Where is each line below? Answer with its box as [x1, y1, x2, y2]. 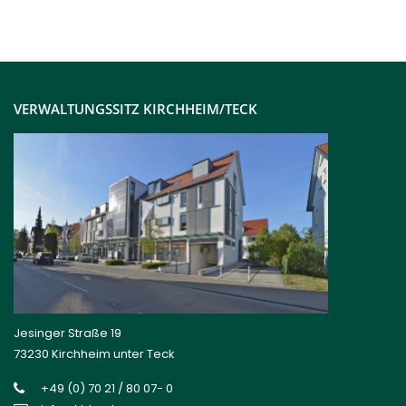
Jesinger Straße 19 [14, 324, 121, 342]
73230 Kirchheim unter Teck [14, 344, 175, 362]
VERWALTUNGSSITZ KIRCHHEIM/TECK [14, 100, 257, 118]
